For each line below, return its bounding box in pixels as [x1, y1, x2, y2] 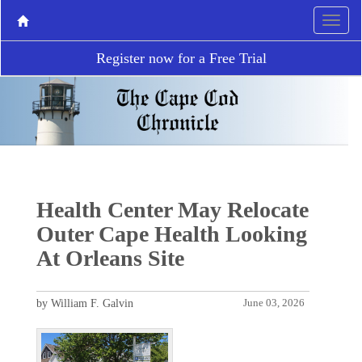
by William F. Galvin [36, 297, 133, 309]
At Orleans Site [36, 245, 184, 271]
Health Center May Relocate [36, 196, 309, 222]
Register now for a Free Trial [95, 50, 267, 66]
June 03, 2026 [243, 297, 305, 309]
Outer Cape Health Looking [36, 221, 307, 246]
